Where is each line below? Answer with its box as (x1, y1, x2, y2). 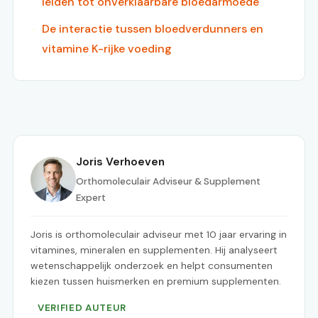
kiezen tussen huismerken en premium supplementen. (31, 275, 281, 288)
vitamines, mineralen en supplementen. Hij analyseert (31, 243, 278, 257)
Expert (76, 192, 106, 204)
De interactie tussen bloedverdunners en (42, 21, 263, 37)
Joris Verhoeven (76, 155, 165, 170)
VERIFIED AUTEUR (38, 302, 127, 314)
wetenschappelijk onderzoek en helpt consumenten (31, 259, 273, 273)
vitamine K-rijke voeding (42, 41, 172, 57)
